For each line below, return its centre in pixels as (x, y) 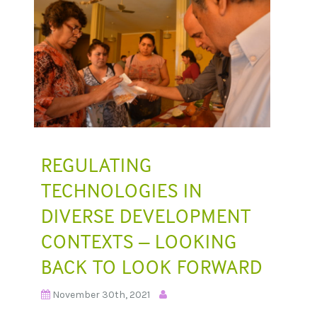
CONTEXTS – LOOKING (139, 241)
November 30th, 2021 (101, 294)
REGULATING (97, 165)
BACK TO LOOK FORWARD (152, 266)
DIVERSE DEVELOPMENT (146, 215)
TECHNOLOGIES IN (122, 190)
